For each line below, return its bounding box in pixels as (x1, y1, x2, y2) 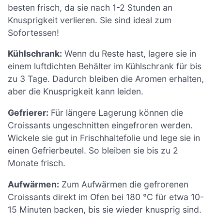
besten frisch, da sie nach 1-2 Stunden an (8, 2, 172, 13)
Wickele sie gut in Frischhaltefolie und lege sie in (8, 132, 200, 143)
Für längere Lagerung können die (48, 107, 183, 118)
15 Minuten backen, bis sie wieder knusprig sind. (8, 204, 201, 215)
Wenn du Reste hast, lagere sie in (62, 48, 196, 59)
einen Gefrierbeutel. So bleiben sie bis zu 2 (8, 145, 178, 155)
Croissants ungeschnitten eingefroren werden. (8, 120, 193, 130)
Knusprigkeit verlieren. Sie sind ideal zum (8, 15, 171, 25)
